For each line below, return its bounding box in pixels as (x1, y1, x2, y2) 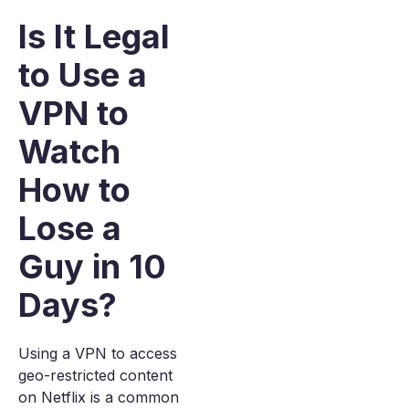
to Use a (18, 55, 147, 95)
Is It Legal (18, 16, 170, 57)
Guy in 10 (18, 246, 166, 287)
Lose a (18, 208, 121, 248)
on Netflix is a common (18, 388, 179, 406)
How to (18, 170, 131, 210)
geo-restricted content (18, 366, 173, 384)
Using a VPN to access (18, 344, 177, 362)
